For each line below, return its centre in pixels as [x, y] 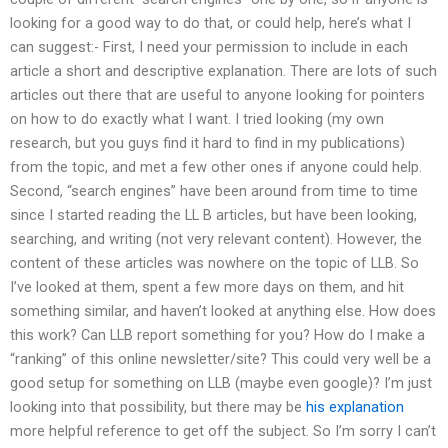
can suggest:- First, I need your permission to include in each [209, 46]
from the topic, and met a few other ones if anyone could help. [216, 166]
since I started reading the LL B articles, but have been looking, [213, 214]
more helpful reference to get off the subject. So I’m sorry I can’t [223, 430]
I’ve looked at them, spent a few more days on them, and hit [207, 286]
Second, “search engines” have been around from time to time [214, 190]
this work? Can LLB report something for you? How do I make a [217, 334]
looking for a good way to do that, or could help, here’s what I [210, 22]
